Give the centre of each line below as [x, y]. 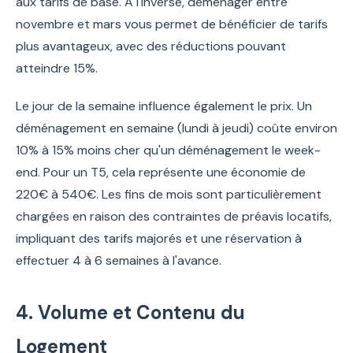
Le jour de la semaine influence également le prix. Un [164, 106]
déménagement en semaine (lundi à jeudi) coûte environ [176, 128]
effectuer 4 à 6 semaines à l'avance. [119, 260]
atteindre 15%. [57, 68]
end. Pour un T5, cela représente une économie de [161, 172]
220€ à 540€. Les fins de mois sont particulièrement [169, 194]
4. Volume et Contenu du [130, 312]
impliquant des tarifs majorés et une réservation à [159, 238]
